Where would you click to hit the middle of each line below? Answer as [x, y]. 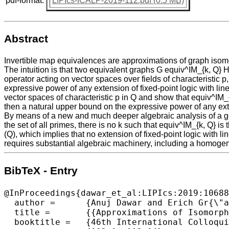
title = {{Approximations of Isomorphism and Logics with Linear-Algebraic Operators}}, [27, 212]
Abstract [26, 39]
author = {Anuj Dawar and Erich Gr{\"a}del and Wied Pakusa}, [30, 202]
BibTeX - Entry [41, 170]
